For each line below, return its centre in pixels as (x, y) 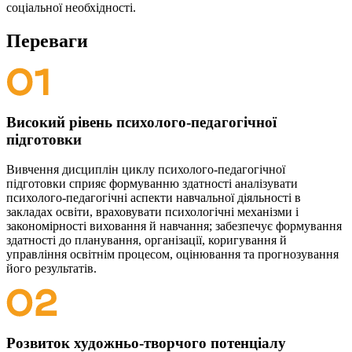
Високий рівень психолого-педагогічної (141, 122)
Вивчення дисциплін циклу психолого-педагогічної (146, 170)
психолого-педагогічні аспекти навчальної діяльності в (154, 198)
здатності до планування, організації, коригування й (147, 240)
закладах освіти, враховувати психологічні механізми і (152, 212)
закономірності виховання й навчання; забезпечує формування (174, 226)
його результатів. (51, 269)
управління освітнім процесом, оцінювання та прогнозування (172, 255)
